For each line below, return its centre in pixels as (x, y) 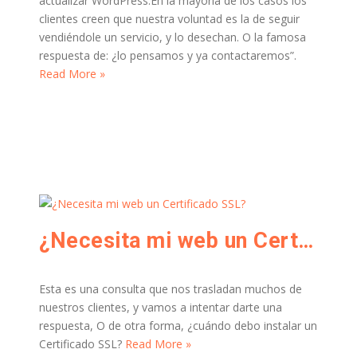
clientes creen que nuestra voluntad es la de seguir (169, 19)
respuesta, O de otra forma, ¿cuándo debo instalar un (178, 326)
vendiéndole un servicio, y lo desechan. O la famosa (173, 37)
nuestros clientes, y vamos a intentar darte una (161, 307)
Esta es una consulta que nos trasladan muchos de (171, 289)
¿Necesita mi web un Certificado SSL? (306, 241)
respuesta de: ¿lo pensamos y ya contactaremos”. (169, 55)
